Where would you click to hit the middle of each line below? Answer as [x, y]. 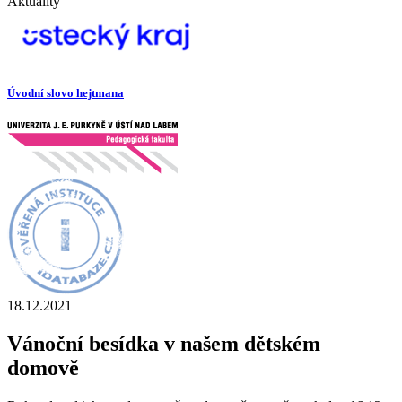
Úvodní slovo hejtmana [66, 93]
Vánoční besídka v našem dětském [164, 344]
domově [43, 368]
